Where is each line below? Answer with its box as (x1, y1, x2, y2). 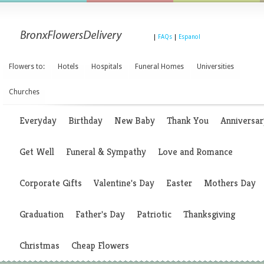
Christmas (19, 239, 60, 252)
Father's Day (75, 208, 125, 220)
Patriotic (137, 208, 171, 220)
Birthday (68, 114, 103, 127)
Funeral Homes (135, 62, 184, 71)
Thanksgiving (183, 208, 235, 220)
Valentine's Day (94, 177, 154, 189)
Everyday (19, 114, 57, 127)
